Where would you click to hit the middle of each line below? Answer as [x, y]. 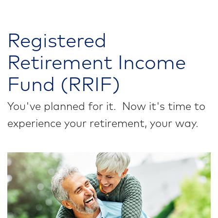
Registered [57, 41]
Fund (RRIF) [64, 85]
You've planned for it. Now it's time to [106, 107]
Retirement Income [97, 63]
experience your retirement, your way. [106, 124]
